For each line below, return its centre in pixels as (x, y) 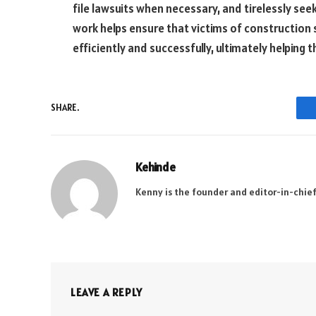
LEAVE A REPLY (107, 292)
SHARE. (65, 108)
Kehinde (156, 167)
